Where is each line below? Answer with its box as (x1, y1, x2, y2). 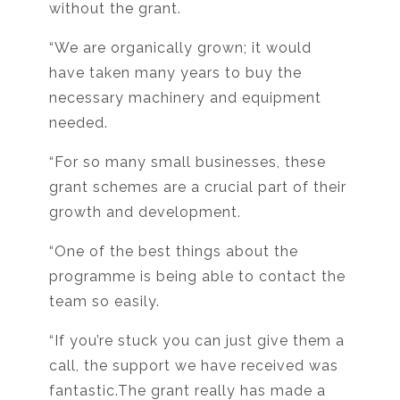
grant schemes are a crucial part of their (49, 179, 346, 196)
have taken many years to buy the (49, 64, 302, 82)
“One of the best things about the (49, 243, 298, 261)
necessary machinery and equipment (49, 89, 321, 107)
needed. (49, 114, 108, 132)
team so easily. (49, 293, 160, 311)
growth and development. (49, 204, 241, 221)
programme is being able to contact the (49, 268, 346, 286)
